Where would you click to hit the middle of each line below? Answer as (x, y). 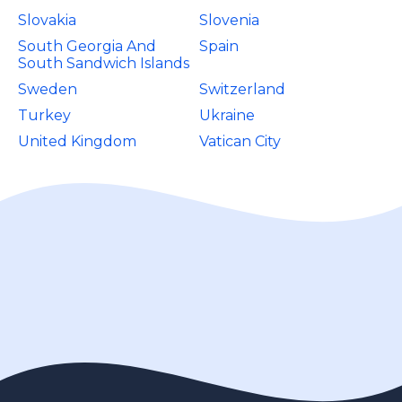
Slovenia (230, 20)
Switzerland (243, 89)
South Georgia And (87, 46)
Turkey (44, 115)
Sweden (48, 89)
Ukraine (227, 115)
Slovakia (47, 20)
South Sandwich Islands (104, 63)
